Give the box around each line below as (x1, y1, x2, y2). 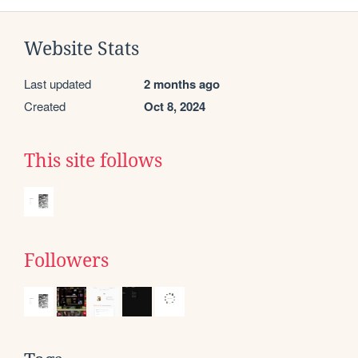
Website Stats (24, 38, 139, 59)
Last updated (24, 74, 91, 92)
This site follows (24, 149, 162, 171)
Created (24, 97, 66, 114)
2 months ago (144, 74, 220, 93)
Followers (24, 249, 109, 271)
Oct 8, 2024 (144, 97, 205, 115)
